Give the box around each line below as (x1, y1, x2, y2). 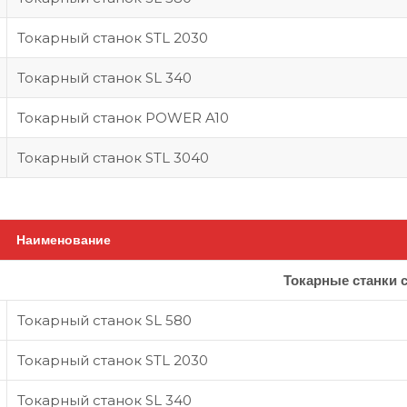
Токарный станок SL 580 (17, 312, 192, 329)
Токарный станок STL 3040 (17, 149, 209, 166)
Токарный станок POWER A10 (17, 109, 229, 126)
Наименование (16, 233, 111, 247)
